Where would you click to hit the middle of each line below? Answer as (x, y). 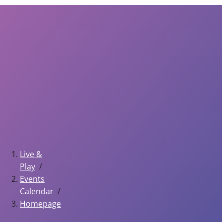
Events (32, 179)
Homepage (40, 204)
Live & (31, 154)
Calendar (37, 192)
